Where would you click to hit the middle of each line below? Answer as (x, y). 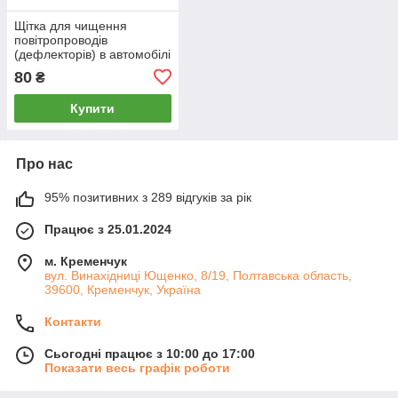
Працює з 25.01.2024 (108, 229)
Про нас (44, 163)
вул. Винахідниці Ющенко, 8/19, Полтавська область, (198, 275)
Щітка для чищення (71, 25)
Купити (93, 108)
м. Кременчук (86, 261)
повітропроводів (61, 40)
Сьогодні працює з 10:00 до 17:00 (150, 353)
